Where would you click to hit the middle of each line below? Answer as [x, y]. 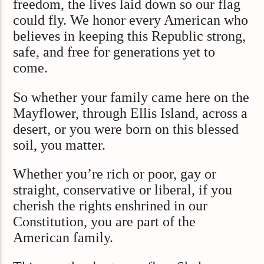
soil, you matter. [60, 145]
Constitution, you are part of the [105, 222]
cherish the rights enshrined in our [110, 206]
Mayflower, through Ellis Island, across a [131, 113]
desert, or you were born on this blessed [126, 129]
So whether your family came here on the [131, 97]
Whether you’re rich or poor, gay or [115, 174]
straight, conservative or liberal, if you [123, 190]
